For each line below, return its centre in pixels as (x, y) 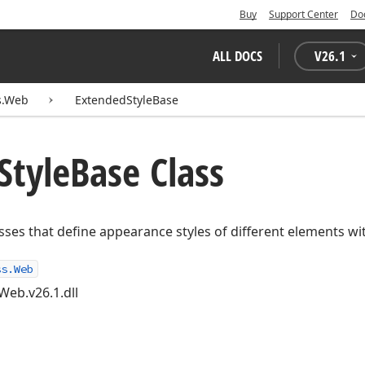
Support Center (303, 14)
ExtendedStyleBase (127, 100)
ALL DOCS (237, 56)
